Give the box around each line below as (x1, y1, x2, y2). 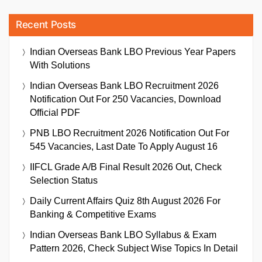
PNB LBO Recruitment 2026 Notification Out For (30, 127, 229, 138)
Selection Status (30, 175, 98, 185)
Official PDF (30, 107, 80, 118)
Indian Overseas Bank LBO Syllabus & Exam (30, 229, 216, 240)
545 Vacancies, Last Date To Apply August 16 (30, 141, 218, 151)
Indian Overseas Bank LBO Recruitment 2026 (30, 80, 219, 91)
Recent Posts (16, 18, 76, 30)
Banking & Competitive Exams (30, 209, 156, 219)
